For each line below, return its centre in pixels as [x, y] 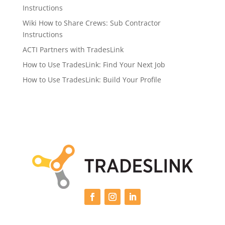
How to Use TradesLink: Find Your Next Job [94, 65]
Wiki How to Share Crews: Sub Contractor [91, 23]
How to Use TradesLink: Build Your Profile [92, 80]
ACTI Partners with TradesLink [73, 50]
